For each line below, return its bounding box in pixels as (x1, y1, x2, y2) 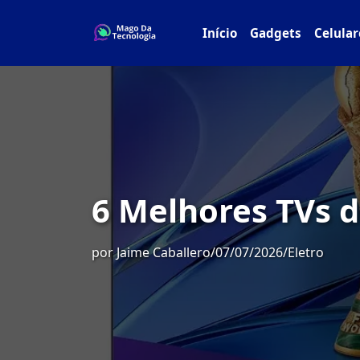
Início (202, 25, 238, 41)
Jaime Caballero (117, 243, 211, 261)
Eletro (288, 243, 324, 261)
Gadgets (250, 25, 302, 41)
